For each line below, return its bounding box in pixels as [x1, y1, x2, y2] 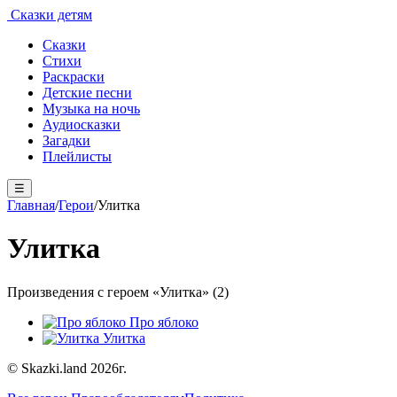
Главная [7, 198, 55, 213]
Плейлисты [43, 149, 112, 164]
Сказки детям [7, 7, 92, 22]
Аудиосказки [43, 117, 121, 132]
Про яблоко [129, 314, 198, 330]
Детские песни [43, 85, 132, 100]
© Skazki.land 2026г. [7, 360, 127, 376]
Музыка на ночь [43, 101, 140, 116]
